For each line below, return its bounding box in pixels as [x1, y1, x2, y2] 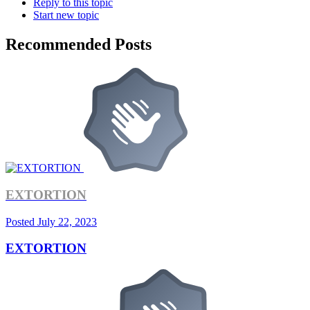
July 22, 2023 [37, 215, 97, 228]
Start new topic [33, 9, 99, 21]
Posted [6, 215, 37, 228]
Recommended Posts [6, 35, 152, 54]
